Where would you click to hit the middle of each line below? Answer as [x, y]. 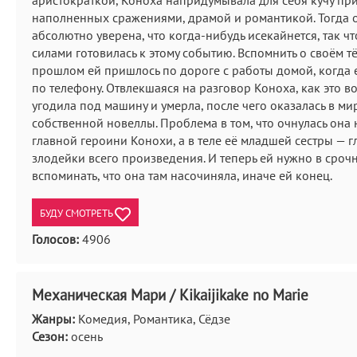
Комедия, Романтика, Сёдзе [153, 319]
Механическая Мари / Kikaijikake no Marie [170, 295]
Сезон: [50, 336]
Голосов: [55, 239]
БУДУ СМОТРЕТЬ [77, 213]
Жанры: [53, 319]
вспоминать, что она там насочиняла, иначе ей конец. [182, 175]
